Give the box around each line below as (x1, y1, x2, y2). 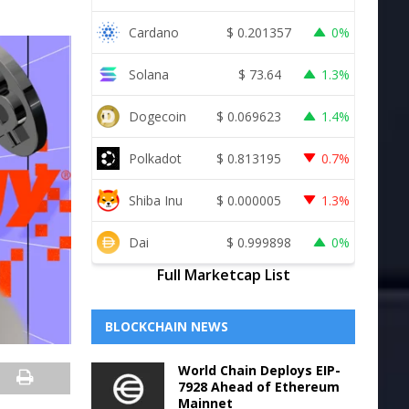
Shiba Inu (128, 191, 183, 209)
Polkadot (128, 149, 182, 167)
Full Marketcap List (156, 265, 290, 285)
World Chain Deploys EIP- (177, 362, 341, 379)
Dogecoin (128, 107, 186, 125)
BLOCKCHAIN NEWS (104, 318, 228, 335)
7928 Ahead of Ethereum (177, 378, 340, 395)
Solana (128, 65, 169, 83)
